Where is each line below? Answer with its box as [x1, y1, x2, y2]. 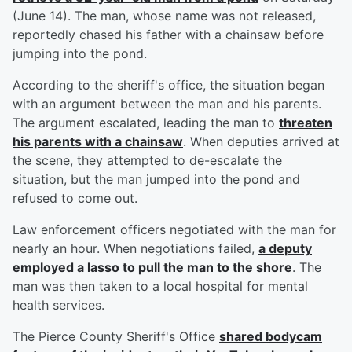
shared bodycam [219, 328, 322, 345]
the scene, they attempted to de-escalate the [13, 152, 282, 169]
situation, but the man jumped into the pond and [13, 171, 300, 188]
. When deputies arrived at [183, 134, 339, 150]
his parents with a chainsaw [13, 134, 183, 150]
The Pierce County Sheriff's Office [13, 328, 219, 345]
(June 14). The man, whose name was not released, [13, 8, 316, 24]
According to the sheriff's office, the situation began [13, 77, 324, 93]
